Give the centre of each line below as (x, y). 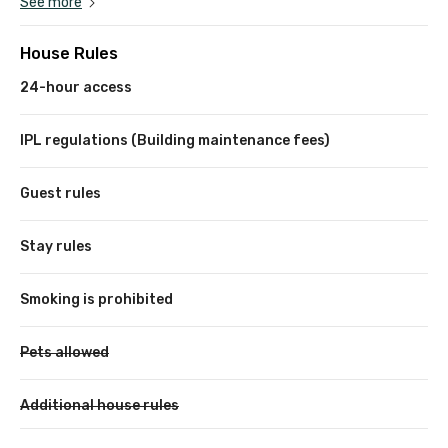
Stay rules (56, 246)
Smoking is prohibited (96, 299)
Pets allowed (64, 352)
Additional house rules (99, 405)
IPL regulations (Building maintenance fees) (175, 140)
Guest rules (60, 193)
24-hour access (76, 87)
